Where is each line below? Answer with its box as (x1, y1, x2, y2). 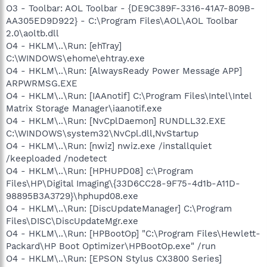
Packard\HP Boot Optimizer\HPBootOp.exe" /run (6, 240, 216, 252)
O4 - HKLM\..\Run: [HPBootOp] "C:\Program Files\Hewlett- (6, 228, 260, 239)
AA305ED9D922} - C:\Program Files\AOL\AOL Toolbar (6, 15, 238, 26)
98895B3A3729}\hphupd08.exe (6, 190, 138, 201)
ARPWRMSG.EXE (6, 77, 77, 89)
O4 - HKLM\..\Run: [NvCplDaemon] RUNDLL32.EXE (6, 115, 226, 126)
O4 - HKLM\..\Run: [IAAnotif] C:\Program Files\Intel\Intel (6, 90, 252, 101)
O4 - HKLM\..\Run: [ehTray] (6, 40, 122, 51)
